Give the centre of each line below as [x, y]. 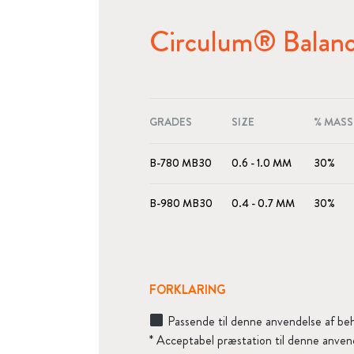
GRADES [171, 121]
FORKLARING [188, 289]
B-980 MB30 [181, 203]
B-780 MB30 [181, 163]
